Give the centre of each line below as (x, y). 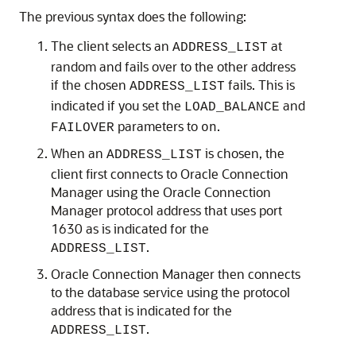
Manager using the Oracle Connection (161, 192)
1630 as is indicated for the (130, 228)
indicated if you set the (118, 105)
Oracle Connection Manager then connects (176, 274)
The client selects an (112, 46)
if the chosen (90, 85)
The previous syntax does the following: (133, 16)
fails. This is (260, 85)
